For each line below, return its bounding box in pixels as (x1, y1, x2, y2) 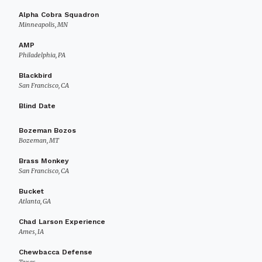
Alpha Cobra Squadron (19, 11, 99, 19)
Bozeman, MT (19, 136, 59, 144)
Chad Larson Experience (19, 218, 105, 226)
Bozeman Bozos (19, 126, 76, 135)
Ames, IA (19, 227, 44, 236)
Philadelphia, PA (19, 51, 65, 59)
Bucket (19, 187, 44, 195)
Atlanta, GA (19, 197, 51, 205)
